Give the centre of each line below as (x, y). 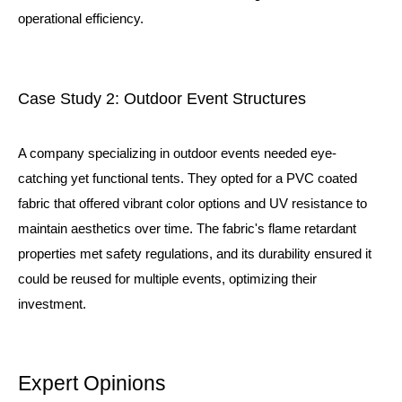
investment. (52, 304)
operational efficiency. (81, 18)
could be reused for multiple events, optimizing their (167, 279)
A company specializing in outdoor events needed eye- (177, 153)
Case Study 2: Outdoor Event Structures (162, 99)
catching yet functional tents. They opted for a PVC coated (188, 178)
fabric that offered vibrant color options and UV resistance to (192, 203)
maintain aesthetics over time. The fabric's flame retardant (187, 228)
